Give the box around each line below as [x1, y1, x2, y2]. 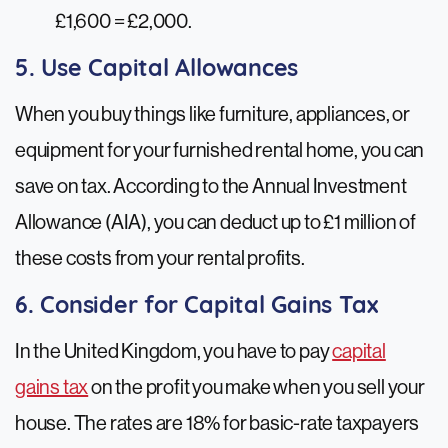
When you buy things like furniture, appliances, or [15, 103, 410, 127]
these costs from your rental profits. [15, 247, 308, 271]
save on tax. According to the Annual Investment [15, 175, 407, 199]
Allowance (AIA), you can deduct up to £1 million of [15, 211, 416, 235]
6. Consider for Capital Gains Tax [15, 295, 378, 320]
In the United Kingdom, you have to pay [15, 340, 333, 364]
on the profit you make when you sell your [88, 376, 425, 400]
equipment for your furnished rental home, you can [15, 139, 425, 163]
